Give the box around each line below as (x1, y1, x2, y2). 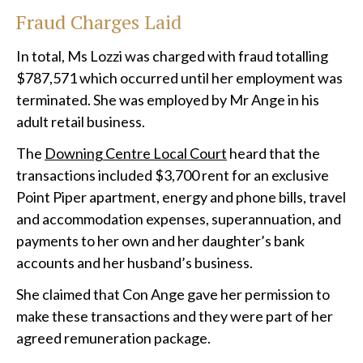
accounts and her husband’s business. (16, 254, 253, 272)
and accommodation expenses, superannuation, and (16, 210, 341, 228)
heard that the (227, 144, 320, 163)
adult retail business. (16, 113, 145, 131)
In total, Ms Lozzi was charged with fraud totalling (16, 47, 328, 66)
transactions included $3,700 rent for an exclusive (16, 166, 329, 185)
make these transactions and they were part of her (16, 307, 333, 326)
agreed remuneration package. (16, 329, 211, 348)
